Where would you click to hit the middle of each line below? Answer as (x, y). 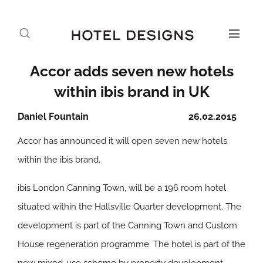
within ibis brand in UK (131, 92)
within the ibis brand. (59, 160)
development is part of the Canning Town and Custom (127, 225)
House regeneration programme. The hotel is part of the (131, 244)
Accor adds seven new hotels (131, 71)
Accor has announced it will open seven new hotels (122, 141)
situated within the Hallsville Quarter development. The (129, 207)
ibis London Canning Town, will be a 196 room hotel (122, 188)
